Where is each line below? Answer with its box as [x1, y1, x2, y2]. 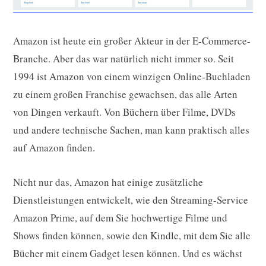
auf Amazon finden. [13, 141, 95, 155]
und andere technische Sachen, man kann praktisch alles [13, 123, 249, 137]
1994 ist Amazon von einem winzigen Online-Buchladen [13, 69, 251, 84]
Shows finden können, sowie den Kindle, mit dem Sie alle [13, 229, 251, 243]
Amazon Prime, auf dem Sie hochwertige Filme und [13, 211, 227, 225]
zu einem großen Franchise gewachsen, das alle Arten [13, 87, 237, 102]
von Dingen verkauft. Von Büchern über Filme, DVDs [13, 105, 236, 119]
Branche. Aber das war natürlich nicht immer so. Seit [13, 52, 234, 66]
